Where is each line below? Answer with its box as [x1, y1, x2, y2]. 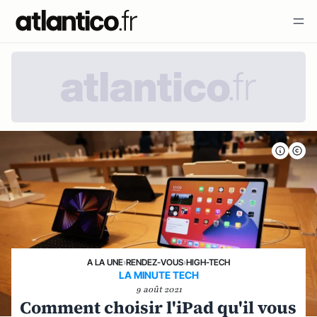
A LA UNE [87, 257, 123, 267]
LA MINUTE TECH [118, 269, 199, 281]
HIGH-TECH [186, 257, 230, 267]
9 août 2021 [135, 284, 182, 295]
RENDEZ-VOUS [126, 257, 183, 267]
